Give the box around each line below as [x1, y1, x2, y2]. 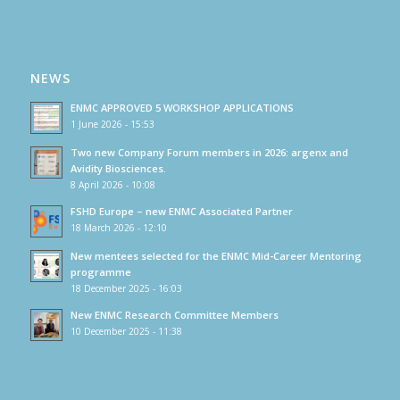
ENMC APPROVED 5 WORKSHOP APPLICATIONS [70, 100, 294, 114]
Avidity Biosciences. [70, 161, 166, 175]
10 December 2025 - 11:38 [70, 324, 182, 337]
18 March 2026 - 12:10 [70, 221, 167, 234]
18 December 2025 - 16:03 [70, 281, 182, 295]
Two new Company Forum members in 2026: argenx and [70, 145, 348, 159]
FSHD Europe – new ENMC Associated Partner [70, 204, 293, 218]
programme [70, 264, 131, 279]
